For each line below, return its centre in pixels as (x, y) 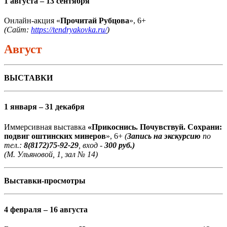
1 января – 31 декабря (44, 107)
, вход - (91, 145)
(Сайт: (17, 30)
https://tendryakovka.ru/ (69, 30)
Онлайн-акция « (32, 21)
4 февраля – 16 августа (46, 209)
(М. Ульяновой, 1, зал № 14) (51, 154)
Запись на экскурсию (164, 136)
